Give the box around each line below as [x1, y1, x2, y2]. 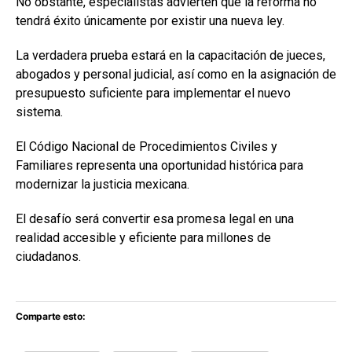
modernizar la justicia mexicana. [16, 177, 189, 192]
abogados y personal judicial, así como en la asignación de [16, 67, 336, 82]
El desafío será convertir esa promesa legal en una [16, 211, 294, 226]
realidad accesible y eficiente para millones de [16, 230, 271, 245]
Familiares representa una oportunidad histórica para [16, 158, 303, 173]
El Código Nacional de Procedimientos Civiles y [16, 139, 277, 154]
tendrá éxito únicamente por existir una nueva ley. [16, 13, 284, 28]
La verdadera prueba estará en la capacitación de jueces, [16, 48, 325, 63]
